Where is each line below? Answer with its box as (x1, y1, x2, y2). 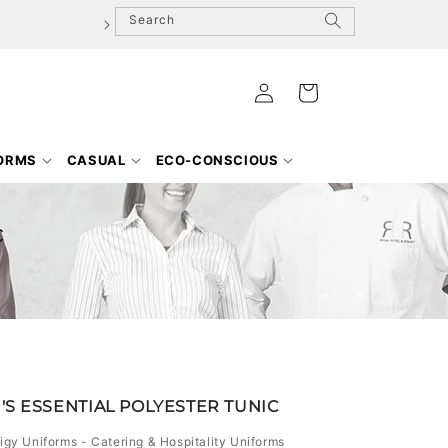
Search (129, 12, 175, 27)
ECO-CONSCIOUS (155, 151, 279, 168)
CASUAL (66, 151, 126, 168)
